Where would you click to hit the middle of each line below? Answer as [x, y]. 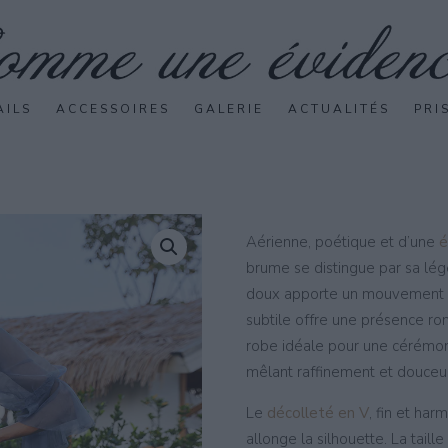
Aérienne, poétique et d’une [342, 242]
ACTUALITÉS [339, 109]
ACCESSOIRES [113, 109]
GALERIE [229, 109]
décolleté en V [317, 413]
